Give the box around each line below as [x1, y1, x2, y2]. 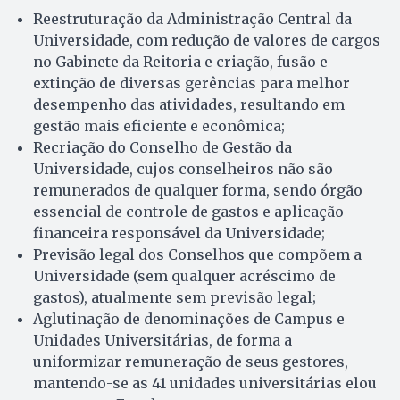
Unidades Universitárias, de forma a [33, 330, 292, 349]
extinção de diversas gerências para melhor [33, 73, 350, 92]
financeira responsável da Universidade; [33, 223, 325, 242]
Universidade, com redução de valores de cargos [33, 30, 380, 49]
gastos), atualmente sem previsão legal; [33, 287, 316, 306]
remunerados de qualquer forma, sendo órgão [33, 180, 362, 199]
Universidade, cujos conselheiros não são [33, 159, 333, 178]
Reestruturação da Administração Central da [33, 9, 352, 28]
